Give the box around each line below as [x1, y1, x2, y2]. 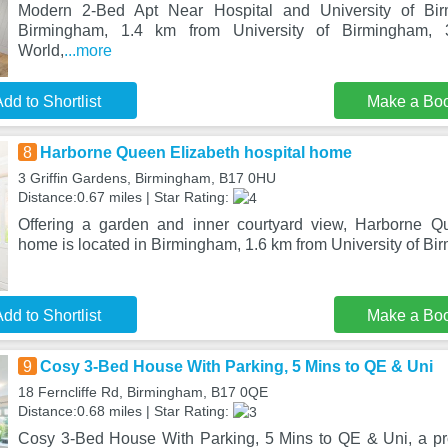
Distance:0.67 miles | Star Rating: [17, 189, 233, 205]
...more [63, 41, 112, 59]
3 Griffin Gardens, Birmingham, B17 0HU [17, 170, 276, 186]
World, [17, 41, 64, 59]
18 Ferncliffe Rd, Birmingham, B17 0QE [17, 384, 268, 400]
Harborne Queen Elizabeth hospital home [39, 144, 352, 161]
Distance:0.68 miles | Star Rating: [17, 403, 233, 419]
